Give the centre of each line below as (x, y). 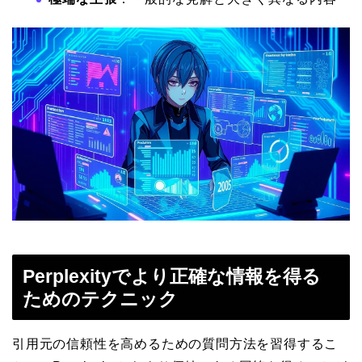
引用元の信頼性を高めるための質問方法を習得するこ (175, 344)
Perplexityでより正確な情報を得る (172, 277)
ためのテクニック (100, 299)
